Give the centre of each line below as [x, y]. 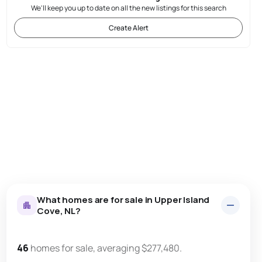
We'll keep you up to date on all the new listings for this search [128, 8]
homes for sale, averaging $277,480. [106, 248]
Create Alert [128, 27]
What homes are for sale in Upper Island [123, 200]
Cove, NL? [59, 211]
